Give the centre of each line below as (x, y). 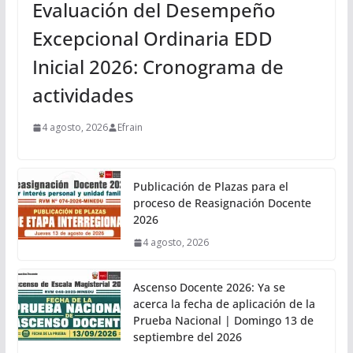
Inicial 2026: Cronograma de (158, 67)
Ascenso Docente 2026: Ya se (209, 288)
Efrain (130, 128)
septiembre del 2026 (187, 337)
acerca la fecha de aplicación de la (224, 304)
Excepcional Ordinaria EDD (152, 39)
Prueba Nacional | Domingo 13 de (223, 321)
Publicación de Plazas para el (210, 187)
